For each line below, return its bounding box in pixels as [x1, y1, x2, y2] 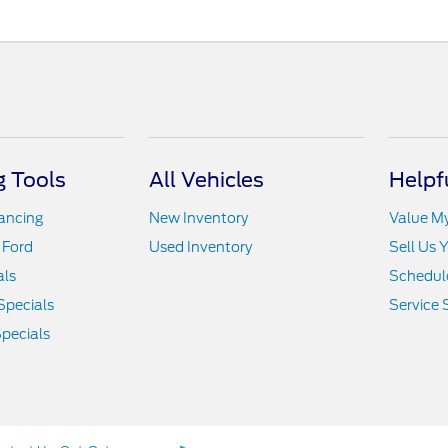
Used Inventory [149, 239, 253, 256]
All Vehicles [149, 168, 265, 193]
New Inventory [149, 210, 249, 227]
